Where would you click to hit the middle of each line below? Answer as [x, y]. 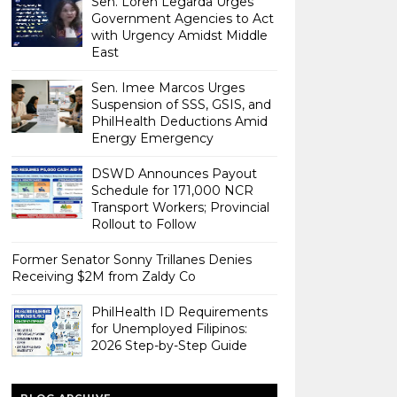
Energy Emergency [152, 138]
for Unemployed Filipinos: [169, 328]
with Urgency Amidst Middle [179, 35]
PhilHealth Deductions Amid [179, 121]
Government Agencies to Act [182, 18]
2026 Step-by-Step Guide [169, 345]
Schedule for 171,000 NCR [172, 190]
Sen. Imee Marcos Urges [167, 87]
